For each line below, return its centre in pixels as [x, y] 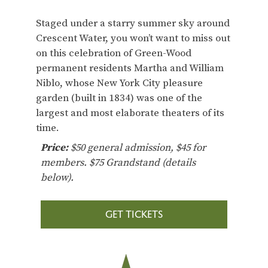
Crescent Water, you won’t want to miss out [133, 38]
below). [57, 177]
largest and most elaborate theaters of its [130, 113]
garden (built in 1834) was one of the [119, 98]
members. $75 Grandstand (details [118, 162]
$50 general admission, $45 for [138, 147]
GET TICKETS [134, 214]
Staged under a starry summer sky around [133, 23]
